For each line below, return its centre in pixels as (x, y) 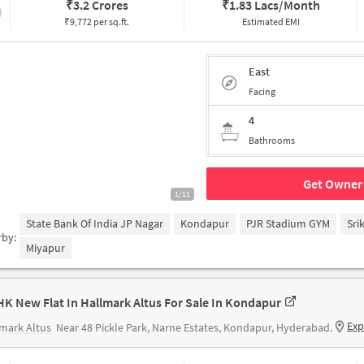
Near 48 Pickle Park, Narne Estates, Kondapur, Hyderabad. (194, 327)
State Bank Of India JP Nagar (95, 223)
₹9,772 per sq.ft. (97, 22)
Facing (262, 91)
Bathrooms (272, 140)
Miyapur (46, 248)
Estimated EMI (271, 22)
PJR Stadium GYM (288, 223)
